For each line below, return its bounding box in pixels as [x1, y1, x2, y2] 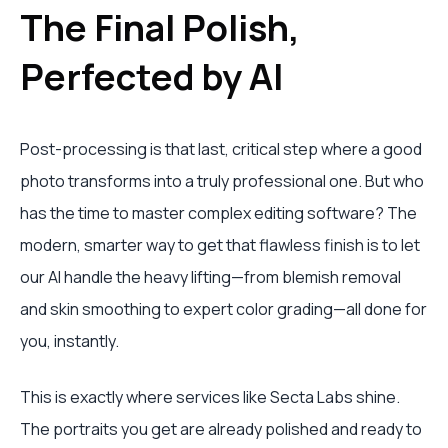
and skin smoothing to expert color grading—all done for [20, 298, 427, 321]
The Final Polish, [20, 3, 300, 53]
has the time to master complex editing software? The [20, 202, 417, 225]
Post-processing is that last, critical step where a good [20, 138, 422, 161]
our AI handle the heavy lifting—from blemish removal [20, 266, 401, 289]
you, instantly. [20, 330, 119, 353]
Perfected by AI [20, 52, 283, 102]
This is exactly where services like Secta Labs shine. [20, 386, 400, 409]
